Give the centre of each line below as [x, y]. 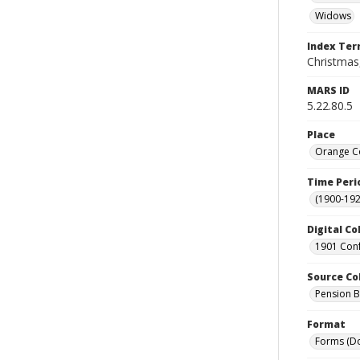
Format [326, 324]
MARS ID [328, 90]
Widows [333, 16]
